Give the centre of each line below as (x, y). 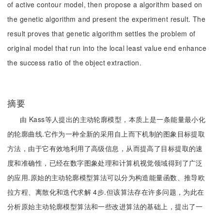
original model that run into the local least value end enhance (107, 48)
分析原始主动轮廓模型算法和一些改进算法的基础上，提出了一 (105, 206)
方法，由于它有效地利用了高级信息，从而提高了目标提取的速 (105, 148)
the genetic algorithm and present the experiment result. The (107, 19)
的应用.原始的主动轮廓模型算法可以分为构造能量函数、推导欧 (106, 177)
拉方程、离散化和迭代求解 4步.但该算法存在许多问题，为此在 (106, 192)
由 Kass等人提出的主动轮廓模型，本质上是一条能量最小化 (113, 119)
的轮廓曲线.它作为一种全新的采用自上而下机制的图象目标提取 (106, 134)
